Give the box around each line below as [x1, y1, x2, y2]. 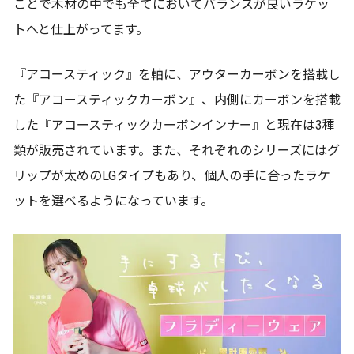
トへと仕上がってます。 [13, 22, 149, 38]
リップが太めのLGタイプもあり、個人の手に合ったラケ [13, 168, 330, 184]
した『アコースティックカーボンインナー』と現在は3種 [13, 118, 335, 134]
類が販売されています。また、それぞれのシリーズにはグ [13, 143, 340, 159]
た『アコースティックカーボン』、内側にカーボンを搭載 [13, 92, 341, 108]
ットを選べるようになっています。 [13, 194, 213, 209]
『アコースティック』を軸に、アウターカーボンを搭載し [13, 67, 341, 83]
